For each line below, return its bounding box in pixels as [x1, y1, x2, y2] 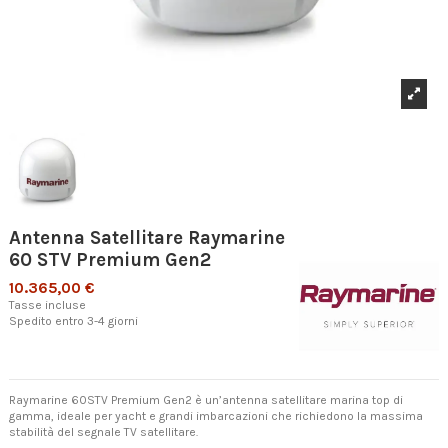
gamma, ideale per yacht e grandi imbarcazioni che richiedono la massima [9, 409, 423, 424]
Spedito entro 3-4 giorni [9, 313, 138, 328]
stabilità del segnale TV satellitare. [9, 425, 198, 440]
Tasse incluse [9, 297, 86, 312]
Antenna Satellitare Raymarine [9, 227, 285, 250]
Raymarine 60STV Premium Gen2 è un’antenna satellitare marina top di [9, 393, 403, 408]
